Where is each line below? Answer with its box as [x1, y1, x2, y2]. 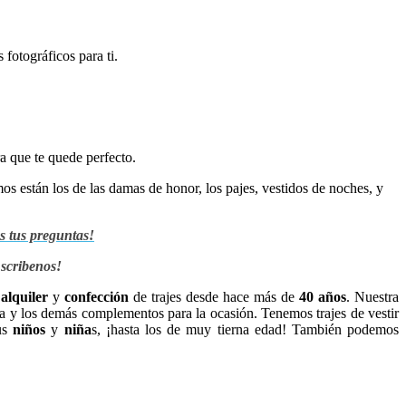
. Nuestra [346, 288, 400, 304]
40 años [299, 288, 347, 304]
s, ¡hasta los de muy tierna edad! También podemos [91, 321, 400, 337]
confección [64, 288, 130, 304]
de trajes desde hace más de [129, 288, 300, 304]
